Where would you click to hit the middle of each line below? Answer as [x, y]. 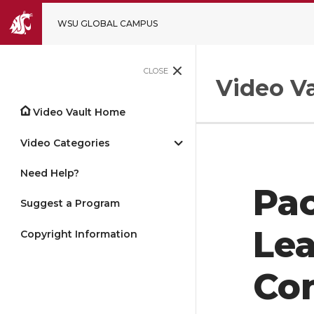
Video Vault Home [80, 112]
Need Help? [50, 173]
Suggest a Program [70, 204]
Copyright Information [79, 234]
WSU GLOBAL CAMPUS [108, 23]
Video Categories [65, 143]
